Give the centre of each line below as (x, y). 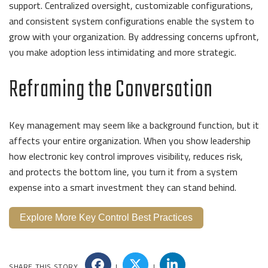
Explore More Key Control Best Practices (106, 217)
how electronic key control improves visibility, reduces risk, (126, 156)
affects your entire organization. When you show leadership (130, 140)
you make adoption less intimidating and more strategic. (124, 52)
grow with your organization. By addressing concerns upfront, (134, 36)
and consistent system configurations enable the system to (132, 21)
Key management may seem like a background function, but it (134, 125)
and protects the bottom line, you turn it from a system (123, 171)
